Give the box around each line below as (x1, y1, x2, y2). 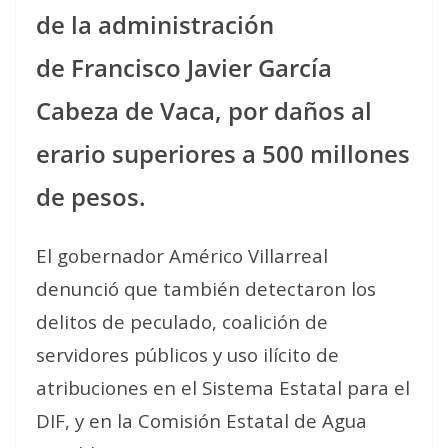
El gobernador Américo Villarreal (36, 242, 328, 268)
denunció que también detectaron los (36, 275, 376, 301)
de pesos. (36, 179, 146, 213)
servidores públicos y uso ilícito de (36, 341, 339, 367)
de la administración (36, 7, 274, 41)
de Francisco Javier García (36, 50, 332, 84)
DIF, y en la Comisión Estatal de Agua (36, 407, 367, 433)
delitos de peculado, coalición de (36, 308, 328, 334)
